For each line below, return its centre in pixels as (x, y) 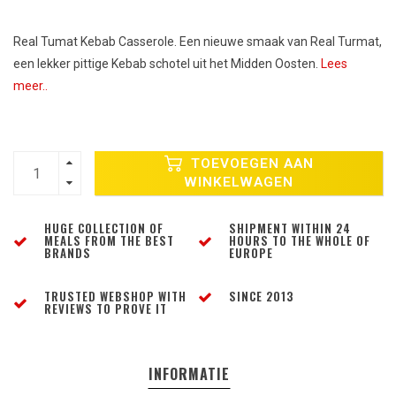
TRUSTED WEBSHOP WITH (115, 297)
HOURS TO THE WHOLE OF (300, 241)
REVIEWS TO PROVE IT (106, 309)
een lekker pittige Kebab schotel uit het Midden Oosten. (167, 64)
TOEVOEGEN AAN (250, 164)
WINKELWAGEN (239, 183)
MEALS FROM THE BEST (109, 241)
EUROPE (251, 253)
